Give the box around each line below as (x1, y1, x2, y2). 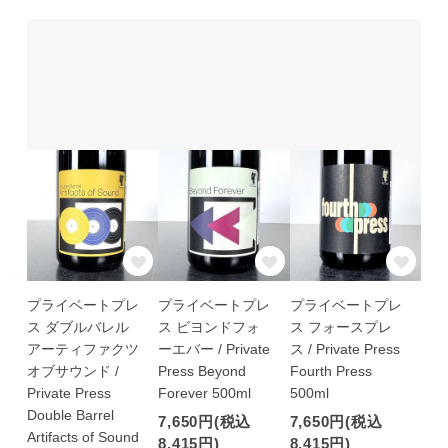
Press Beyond (158, 363, 247, 380)
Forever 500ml (158, 385, 252, 402)
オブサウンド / (26, 363, 119, 380)
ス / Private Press (289, 341, 400, 358)
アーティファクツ (26, 341, 139, 358)
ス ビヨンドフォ (158, 319, 261, 336)
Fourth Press (289, 363, 372, 380)
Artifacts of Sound (26, 429, 139, 446)
